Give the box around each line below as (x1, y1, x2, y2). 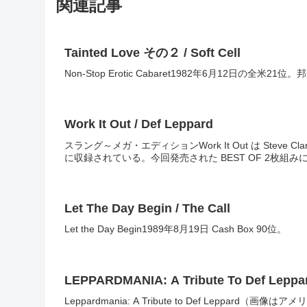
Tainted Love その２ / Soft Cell (64, 45, 241, 60)
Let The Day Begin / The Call (64, 201, 230, 216)
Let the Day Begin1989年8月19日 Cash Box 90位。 (64, 223, 286, 235)
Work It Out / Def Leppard (64, 117, 213, 132)
